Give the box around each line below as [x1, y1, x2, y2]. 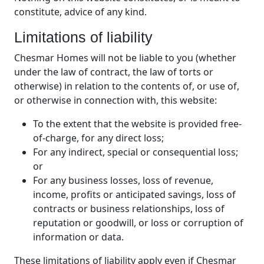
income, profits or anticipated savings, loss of [33, 188, 236, 202]
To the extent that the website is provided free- [33, 117, 242, 131]
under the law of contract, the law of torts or [14, 65, 213, 79]
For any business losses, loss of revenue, [33, 174, 213, 187]
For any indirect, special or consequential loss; [33, 146, 238, 159]
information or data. [33, 230, 124, 244]
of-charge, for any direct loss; [33, 131, 164, 145]
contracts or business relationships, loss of [33, 202, 225, 216]
